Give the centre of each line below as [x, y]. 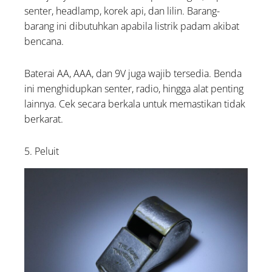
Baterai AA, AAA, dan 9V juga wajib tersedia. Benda [133, 74]
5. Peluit [42, 151]
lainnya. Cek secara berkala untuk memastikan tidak [135, 104]
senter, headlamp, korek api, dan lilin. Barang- [122, 11]
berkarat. [44, 119]
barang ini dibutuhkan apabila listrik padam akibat [132, 26]
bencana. [44, 42]
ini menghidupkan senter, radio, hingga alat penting [134, 89]
